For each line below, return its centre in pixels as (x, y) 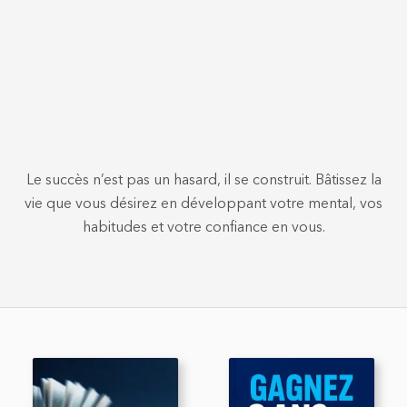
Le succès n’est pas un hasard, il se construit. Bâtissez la (203, 179)
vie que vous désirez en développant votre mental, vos (203, 203)
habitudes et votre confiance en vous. (203, 226)
